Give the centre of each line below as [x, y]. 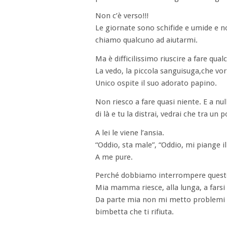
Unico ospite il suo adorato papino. [156, 83]
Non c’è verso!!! [122, 16]
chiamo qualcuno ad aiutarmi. [146, 40]
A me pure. [114, 157]
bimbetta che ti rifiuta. [135, 212]
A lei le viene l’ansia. [130, 133]
